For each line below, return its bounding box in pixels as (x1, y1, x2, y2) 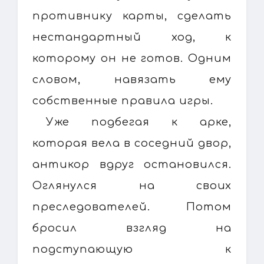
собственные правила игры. (32, 94, 213, 107)
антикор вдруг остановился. (32, 158, 232, 170)
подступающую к (32, 243, 232, 255)
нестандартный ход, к (32, 31, 232, 43)
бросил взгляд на (32, 222, 232, 234)
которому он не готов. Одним (32, 52, 232, 64)
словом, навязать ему (32, 73, 232, 85)
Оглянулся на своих (32, 179, 232, 192)
